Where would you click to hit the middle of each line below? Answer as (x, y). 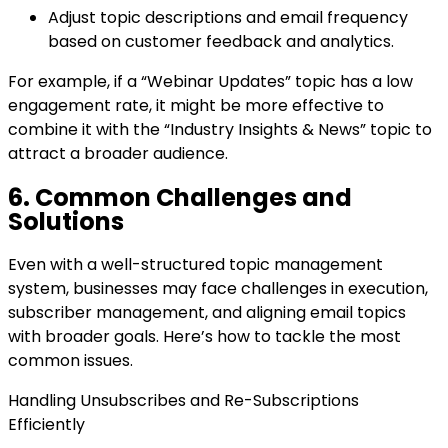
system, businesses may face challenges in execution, (218, 289)
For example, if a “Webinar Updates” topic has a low (210, 81)
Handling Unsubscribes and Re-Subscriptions (183, 401)
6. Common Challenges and (180, 197)
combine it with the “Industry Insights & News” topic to (220, 129)
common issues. (70, 361)
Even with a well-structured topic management (195, 265)
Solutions (66, 221)
